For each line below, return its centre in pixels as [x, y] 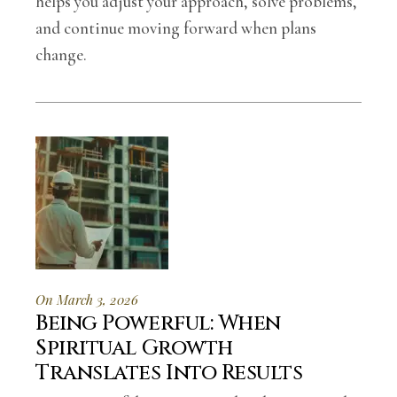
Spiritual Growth [134, 348]
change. [62, 54]
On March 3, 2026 [87, 300]
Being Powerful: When [158, 323]
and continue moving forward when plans [176, 28]
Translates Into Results [169, 373]
